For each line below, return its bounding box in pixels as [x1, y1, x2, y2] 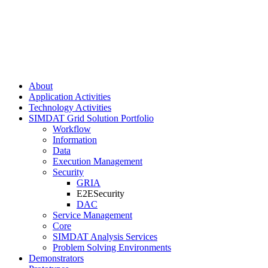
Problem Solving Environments [53, 242, 171, 252]
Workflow [53, 124, 91, 134]
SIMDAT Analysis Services [53, 232, 157, 242]
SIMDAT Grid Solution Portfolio [29, 113, 154, 123]
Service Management [53, 210, 132, 220]
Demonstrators [29, 253, 84, 263]
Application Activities [29, 92, 111, 102]
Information [53, 135, 97, 145]
